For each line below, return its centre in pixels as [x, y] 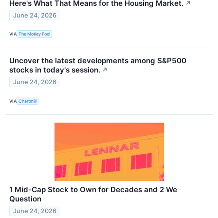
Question [25, 199]
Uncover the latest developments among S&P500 [98, 60]
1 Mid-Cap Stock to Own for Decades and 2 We [93, 190]
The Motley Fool [35, 34]
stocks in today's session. [55, 70]
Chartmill [28, 101]
